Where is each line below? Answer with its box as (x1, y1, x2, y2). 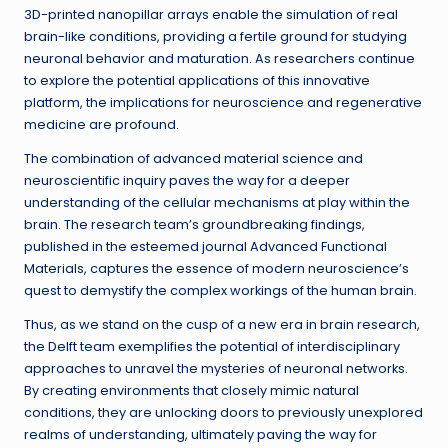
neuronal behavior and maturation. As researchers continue (24, 50, 415, 68)
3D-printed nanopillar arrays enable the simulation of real (24, 6, 398, 24)
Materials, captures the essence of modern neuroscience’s (24, 260, 409, 278)
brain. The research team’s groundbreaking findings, (24, 216, 365, 234)
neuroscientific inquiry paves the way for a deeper (24, 172, 350, 190)
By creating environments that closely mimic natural (24, 382, 359, 400)
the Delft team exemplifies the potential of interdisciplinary (24, 338, 400, 356)
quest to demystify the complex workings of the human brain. (24, 282, 417, 300)
